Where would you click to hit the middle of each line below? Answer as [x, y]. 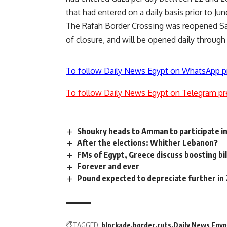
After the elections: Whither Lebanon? [148, 143]
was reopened [192, 26]
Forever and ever [108, 166]
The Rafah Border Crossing [116, 26]
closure [89, 40]
